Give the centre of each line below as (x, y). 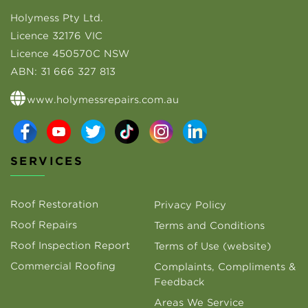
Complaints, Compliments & (225, 266)
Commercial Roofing (63, 266)
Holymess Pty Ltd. (57, 18)
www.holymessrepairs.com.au (103, 99)
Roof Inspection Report (70, 245)
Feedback (179, 282)
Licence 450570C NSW (70, 53)
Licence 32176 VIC (56, 35)
